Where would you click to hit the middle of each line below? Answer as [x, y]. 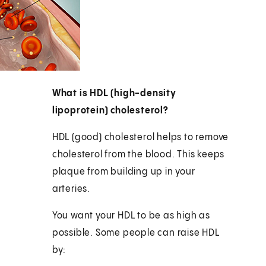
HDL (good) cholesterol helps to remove [140, 137]
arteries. [71, 189]
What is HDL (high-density [114, 93]
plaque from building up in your [123, 172]
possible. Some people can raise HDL [136, 233]
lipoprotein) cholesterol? [110, 110]
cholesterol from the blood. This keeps [138, 154]
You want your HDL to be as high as [131, 216]
